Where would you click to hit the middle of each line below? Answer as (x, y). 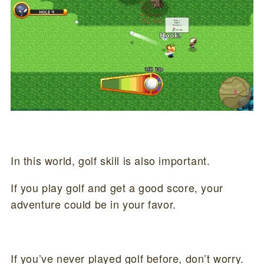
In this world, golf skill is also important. (110, 161)
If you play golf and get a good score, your (117, 188)
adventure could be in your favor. (93, 204)
